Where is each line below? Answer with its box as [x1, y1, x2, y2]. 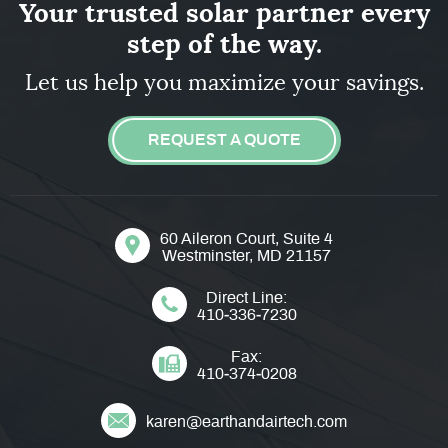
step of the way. [126, 26, 322, 61]
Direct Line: [206, 289, 287, 306]
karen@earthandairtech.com [146, 414, 347, 431]
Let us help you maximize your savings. [24, 68, 424, 96]
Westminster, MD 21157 [162, 247, 331, 264]
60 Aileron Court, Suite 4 [160, 230, 333, 247]
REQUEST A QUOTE [147, 131, 301, 148]
